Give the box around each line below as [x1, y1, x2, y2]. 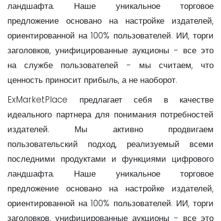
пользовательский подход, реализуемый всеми [7, 138, 214, 150]
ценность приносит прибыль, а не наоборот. [7, 74, 177, 86]
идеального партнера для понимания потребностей [7, 109, 214, 120]
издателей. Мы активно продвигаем [7, 123, 214, 135]
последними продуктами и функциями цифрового [7, 153, 214, 165]
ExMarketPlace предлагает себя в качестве [7, 94, 214, 106]
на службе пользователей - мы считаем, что [7, 59, 214, 71]
